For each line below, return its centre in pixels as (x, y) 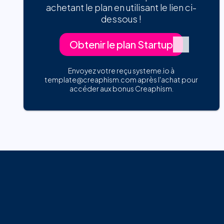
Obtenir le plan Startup (121, 44)
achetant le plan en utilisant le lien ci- (121, 7)
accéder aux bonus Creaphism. (121, 88)
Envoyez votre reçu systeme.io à (121, 70)
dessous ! (121, 18)
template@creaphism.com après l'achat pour (121, 79)
